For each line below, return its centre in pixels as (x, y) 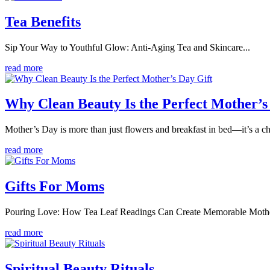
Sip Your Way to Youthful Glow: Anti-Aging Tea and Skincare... (127, 47)
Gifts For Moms (55, 187)
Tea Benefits (43, 21)
